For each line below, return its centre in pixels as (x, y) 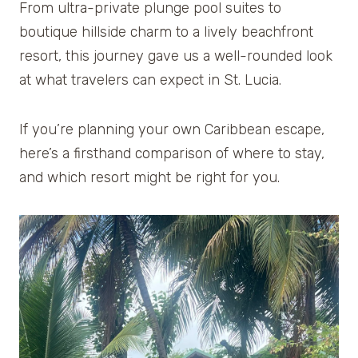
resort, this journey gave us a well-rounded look (176, 56)
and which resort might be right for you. (149, 177)
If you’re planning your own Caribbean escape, (172, 129)
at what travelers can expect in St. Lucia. (150, 80)
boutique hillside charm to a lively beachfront (166, 32)
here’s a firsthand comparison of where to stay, (172, 153)
